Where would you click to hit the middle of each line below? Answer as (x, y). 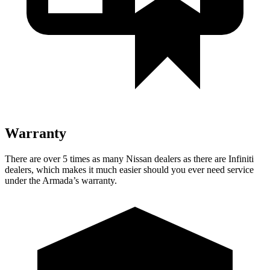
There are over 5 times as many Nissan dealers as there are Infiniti (129, 159)
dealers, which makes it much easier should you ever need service (129, 169)
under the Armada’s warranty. (61, 180)
